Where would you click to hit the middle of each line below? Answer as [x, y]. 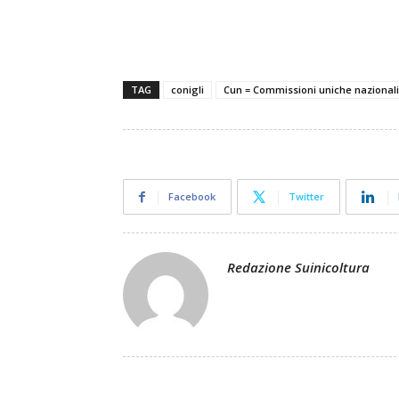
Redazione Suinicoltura [298, 267]
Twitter [306, 196]
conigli [187, 90]
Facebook [192, 196]
